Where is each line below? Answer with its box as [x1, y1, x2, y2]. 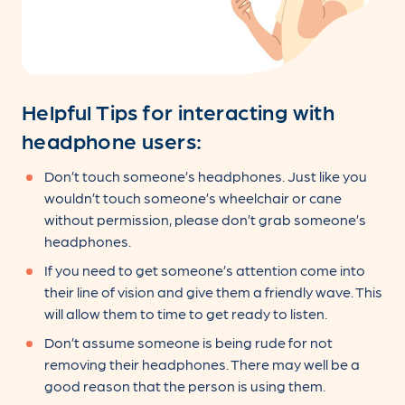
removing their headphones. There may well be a [44, 355, 360, 373]
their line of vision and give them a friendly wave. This [44, 283, 382, 301]
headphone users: [22, 126, 202, 153]
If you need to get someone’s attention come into [44, 261, 365, 279]
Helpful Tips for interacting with [22, 97, 335, 124]
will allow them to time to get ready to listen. [44, 305, 327, 323]
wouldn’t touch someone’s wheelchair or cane [44, 189, 342, 207]
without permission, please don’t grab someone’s [44, 211, 366, 229]
